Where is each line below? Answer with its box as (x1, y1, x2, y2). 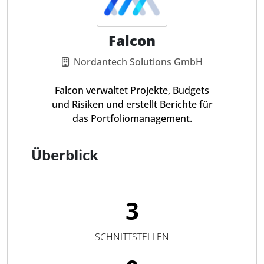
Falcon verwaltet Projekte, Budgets (55, 84, 209, 97)
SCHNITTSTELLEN (95, 230, 169, 243)
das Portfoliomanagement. (72, 112, 192, 125)
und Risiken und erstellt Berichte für (51, 98, 213, 111)
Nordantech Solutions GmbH (73, 55, 203, 68)
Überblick (31, 145, 98, 164)
